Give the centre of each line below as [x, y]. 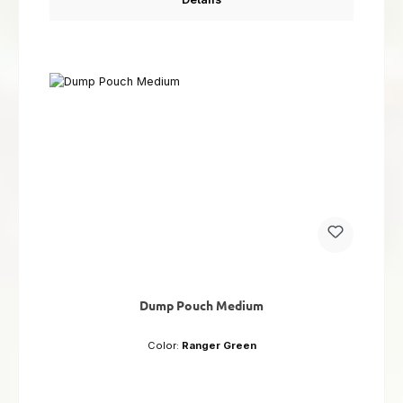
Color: [164, 345]
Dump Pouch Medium [201, 304]
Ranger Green [219, 345]
